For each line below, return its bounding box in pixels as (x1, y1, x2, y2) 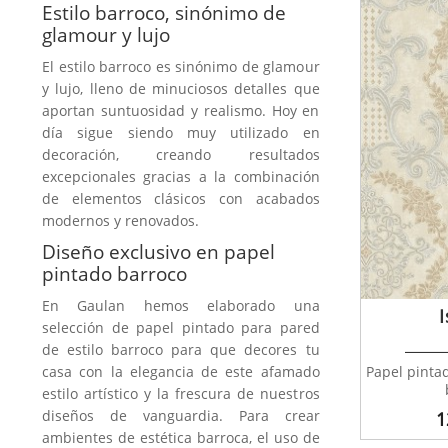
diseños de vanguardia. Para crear (42, 406, 320, 426)
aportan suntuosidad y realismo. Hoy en (42, 101, 320, 121)
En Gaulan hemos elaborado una (42, 296, 320, 316)
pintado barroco (42, 261, 187, 288)
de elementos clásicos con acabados (42, 189, 320, 209)
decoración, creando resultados (42, 145, 320, 165)
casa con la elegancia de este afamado (42, 362, 320, 382)
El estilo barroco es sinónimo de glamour (42, 57, 320, 77)
